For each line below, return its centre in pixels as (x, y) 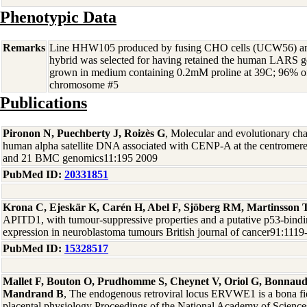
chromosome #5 (84, 85)
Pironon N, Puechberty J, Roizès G (84, 133)
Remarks (24, 48)
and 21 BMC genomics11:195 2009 (80, 158)
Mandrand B (33, 294)
